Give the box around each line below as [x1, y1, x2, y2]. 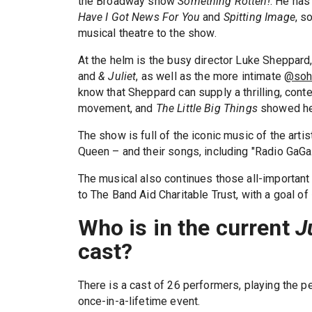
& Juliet [98, 70, 136, 84]
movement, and [77, 102, 156, 116]
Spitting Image [223, 10, 295, 24]
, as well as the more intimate [136, 70, 285, 84]
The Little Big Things [155, 102, 258, 116]
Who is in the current [77, 214, 295, 242]
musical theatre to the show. [77, 26, 217, 40]
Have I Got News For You [77, 10, 200, 24]
